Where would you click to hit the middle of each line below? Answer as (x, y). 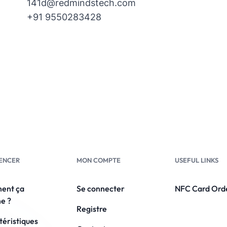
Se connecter (100, 188)
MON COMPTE (98, 160)
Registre (91, 209)
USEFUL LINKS (197, 160)
